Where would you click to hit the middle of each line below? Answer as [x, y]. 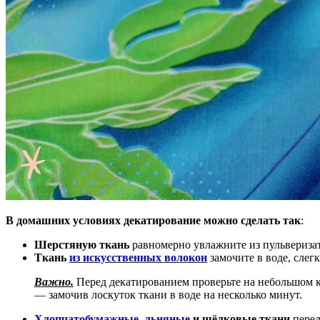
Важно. [54, 281]
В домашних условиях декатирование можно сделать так [153, 220]
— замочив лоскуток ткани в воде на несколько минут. [168, 294]
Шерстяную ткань [82, 244]
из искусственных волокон [138, 257]
